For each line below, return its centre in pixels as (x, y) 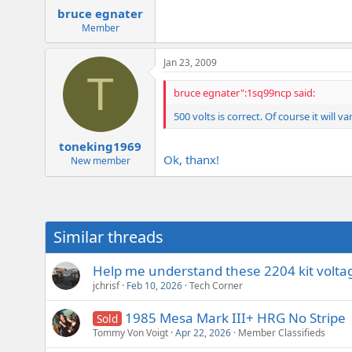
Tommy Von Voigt (130, 332)
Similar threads (108, 236)
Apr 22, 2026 (203, 332)
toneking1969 (100, 146)
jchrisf (106, 285)
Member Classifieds (282, 332)
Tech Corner (216, 285)
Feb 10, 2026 (154, 285)
